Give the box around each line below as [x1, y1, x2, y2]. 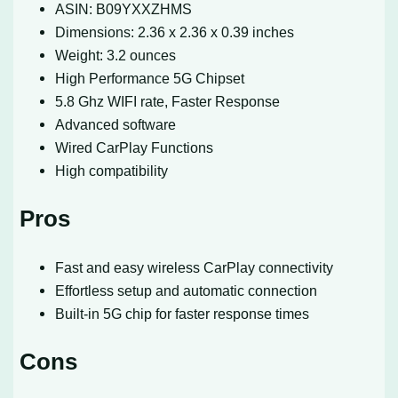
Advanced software [55, 116, 177, 133]
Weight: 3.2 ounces [55, 47, 177, 64]
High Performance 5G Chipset [55, 70, 245, 87]
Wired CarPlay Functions [55, 139, 214, 156]
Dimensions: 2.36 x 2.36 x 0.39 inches [55, 24, 295, 41]
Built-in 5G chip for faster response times [55, 306, 310, 322]
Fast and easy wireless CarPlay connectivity [55, 259, 334, 276]
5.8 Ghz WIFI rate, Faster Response [55, 93, 281, 110]
